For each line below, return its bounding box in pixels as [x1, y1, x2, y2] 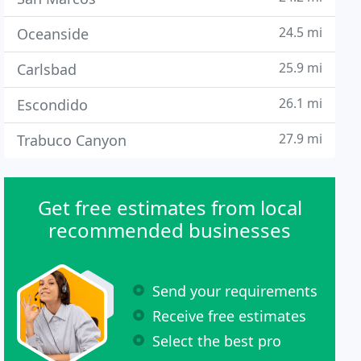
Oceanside [17, 24, 89, 44]
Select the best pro [152, 330, 282, 351]
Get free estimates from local [37, 194, 302, 221]
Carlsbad [17, 60, 77, 79]
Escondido [17, 95, 89, 114]
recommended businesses [48, 217, 292, 243]
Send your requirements [152, 280, 318, 301]
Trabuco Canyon [17, 131, 127, 150]
